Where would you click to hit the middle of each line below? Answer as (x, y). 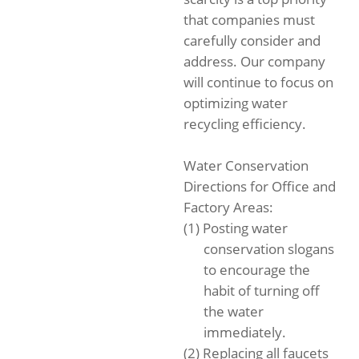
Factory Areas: (228, 207)
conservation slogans (268, 249)
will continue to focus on (258, 82)
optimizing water (236, 103)
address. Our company (254, 61)
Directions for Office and (260, 186)
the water (233, 311)
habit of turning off (261, 290)
